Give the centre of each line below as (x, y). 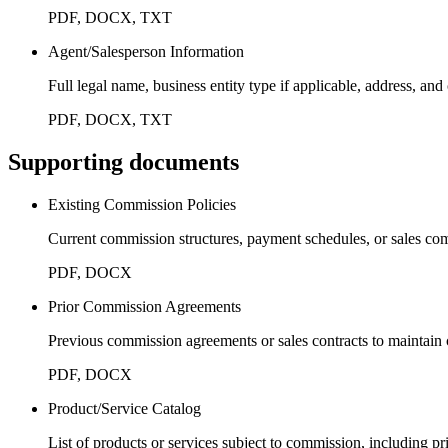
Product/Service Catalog (124, 408)
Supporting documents (123, 161)
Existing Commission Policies (142, 204)
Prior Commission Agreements (144, 306)
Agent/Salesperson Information (146, 51)
